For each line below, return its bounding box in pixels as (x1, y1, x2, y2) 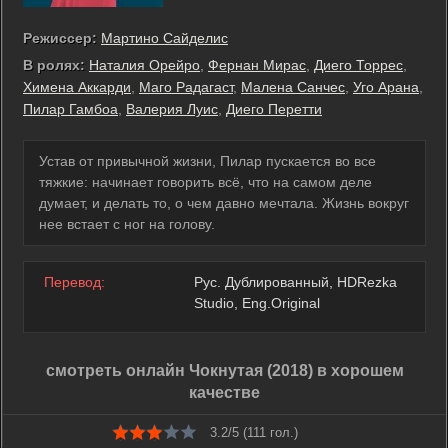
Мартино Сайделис (101, 30, 228, 46)
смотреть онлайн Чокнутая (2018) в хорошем (45, 362, 404, 379)
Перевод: (44, 274, 105, 290)
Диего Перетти (226, 101, 322, 117)
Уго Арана (353, 79, 419, 95)
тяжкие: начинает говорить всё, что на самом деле (39, 174, 372, 190)
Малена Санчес (241, 79, 345, 95)
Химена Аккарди (23, 79, 131, 95)
